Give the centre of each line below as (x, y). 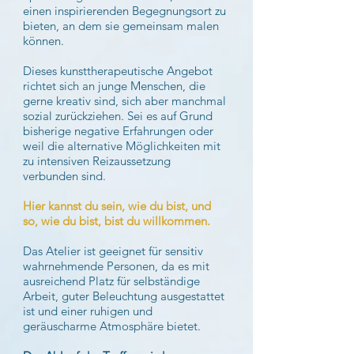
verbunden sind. (64, 176)
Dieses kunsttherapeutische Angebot (118, 71)
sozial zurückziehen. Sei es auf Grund (118, 116)
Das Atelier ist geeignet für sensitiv (113, 251)
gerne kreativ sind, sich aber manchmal (124, 101)
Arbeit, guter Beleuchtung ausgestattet (124, 296)
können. (43, 41)
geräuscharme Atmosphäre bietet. (112, 326)
